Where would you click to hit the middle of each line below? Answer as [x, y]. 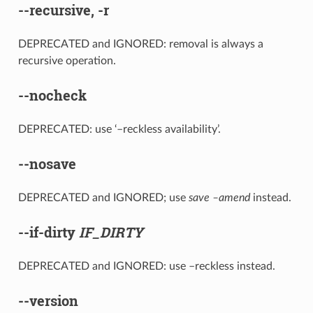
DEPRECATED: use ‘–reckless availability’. [119, 129]
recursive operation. [67, 60]
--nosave [47, 163]
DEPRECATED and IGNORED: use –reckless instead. [146, 266]
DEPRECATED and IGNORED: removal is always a [140, 44]
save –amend [219, 197]
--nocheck [52, 95]
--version [48, 300]
